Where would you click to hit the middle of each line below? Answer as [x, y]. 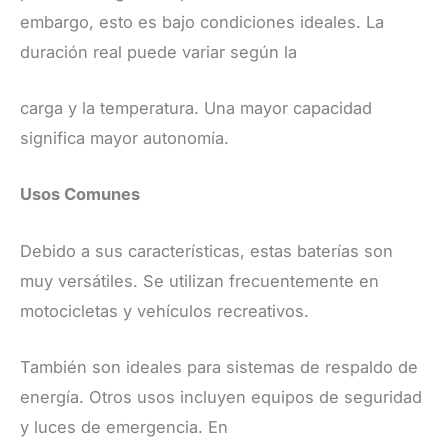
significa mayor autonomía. [124, 138]
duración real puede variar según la [158, 51]
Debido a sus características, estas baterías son [206, 250]
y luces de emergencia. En [124, 426]
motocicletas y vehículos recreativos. [164, 310]
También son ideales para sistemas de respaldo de [219, 366]
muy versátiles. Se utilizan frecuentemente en [199, 280]
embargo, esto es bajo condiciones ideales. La [202, 21]
